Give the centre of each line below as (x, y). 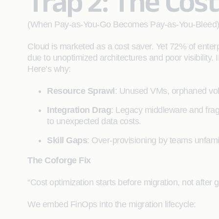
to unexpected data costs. (94, 121)
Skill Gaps (67, 140)
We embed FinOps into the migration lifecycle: (112, 204)
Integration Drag (79, 110)
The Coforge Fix (59, 160)
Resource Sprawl (81, 91)
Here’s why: (49, 69)
